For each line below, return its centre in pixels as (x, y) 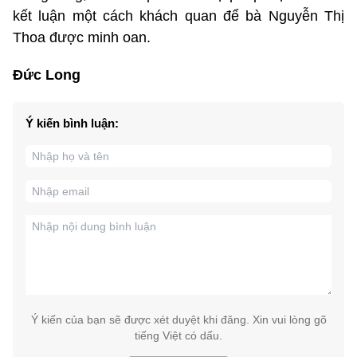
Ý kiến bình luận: (72, 123)
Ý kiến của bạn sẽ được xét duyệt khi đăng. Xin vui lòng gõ (178, 319)
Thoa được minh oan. (82, 37)
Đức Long (47, 75)
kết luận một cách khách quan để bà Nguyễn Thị (178, 16)
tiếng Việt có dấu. (178, 335)
